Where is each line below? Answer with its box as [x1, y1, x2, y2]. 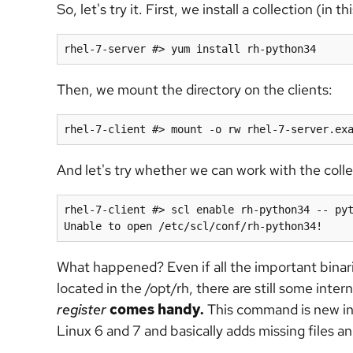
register [57, 300, 106, 318]
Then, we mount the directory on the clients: [57, 80, 333, 98]
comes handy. [106, 300, 204, 318]
